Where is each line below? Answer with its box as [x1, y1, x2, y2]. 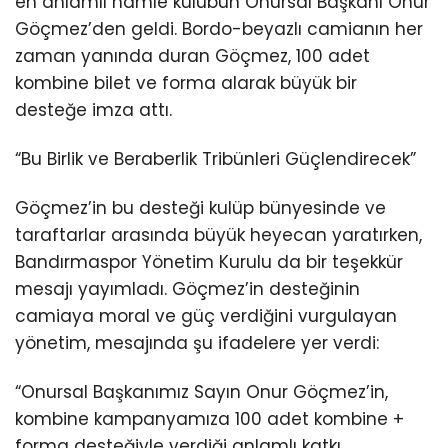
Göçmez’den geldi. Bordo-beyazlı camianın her [15, 16, 423, 41]
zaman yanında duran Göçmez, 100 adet [15, 43, 370, 68]
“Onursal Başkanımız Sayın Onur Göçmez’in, [15, 380, 388, 405]
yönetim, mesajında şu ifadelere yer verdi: [15, 331, 379, 356]
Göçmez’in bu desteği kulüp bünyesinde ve [15, 196, 386, 221]
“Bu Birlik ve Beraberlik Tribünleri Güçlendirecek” [15, 146, 416, 171]
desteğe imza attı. [15, 97, 172, 122]
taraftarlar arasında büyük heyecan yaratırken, [15, 223, 422, 248]
